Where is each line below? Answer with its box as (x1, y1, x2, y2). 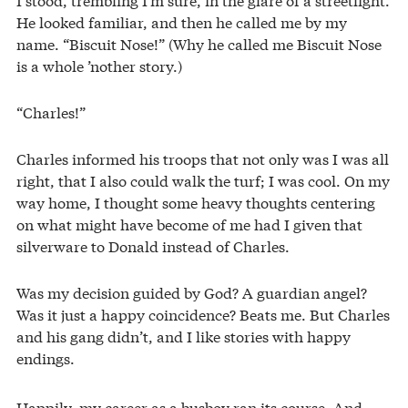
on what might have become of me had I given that (16, 213, 362, 235)
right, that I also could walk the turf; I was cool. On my (16, 169, 390, 191)
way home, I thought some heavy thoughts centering (16, 191, 375, 213)
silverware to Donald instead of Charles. (16, 235, 290, 257)
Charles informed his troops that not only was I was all (16, 148, 389, 169)
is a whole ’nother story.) (16, 55, 182, 76)
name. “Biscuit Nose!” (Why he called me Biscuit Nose (16, 33, 382, 55)
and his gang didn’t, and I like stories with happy (16, 325, 351, 347)
